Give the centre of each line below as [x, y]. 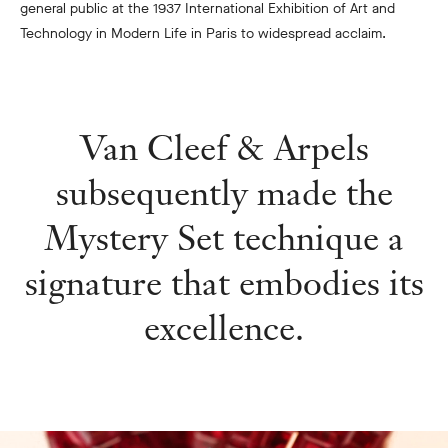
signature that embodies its [224, 283]
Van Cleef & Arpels [224, 148]
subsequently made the [224, 193]
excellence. [224, 328]
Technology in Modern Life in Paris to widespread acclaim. [205, 34]
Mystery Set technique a [224, 238]
